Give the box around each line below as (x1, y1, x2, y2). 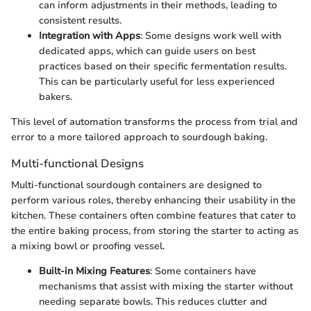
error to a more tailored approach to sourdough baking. (11, 131, 267, 144)
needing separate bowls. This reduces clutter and (39, 295, 267, 309)
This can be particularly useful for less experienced (39, 75, 275, 89)
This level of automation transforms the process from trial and (11, 115, 298, 129)
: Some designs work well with (140, 29, 281, 43)
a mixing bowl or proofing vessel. (11, 239, 165, 253)
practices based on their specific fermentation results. (39, 60, 287, 74)
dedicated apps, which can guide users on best (39, 44, 255, 58)
